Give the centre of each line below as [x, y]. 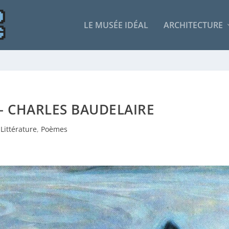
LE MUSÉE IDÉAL [116, 25]
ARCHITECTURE [193, 25]
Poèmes [54, 129]
